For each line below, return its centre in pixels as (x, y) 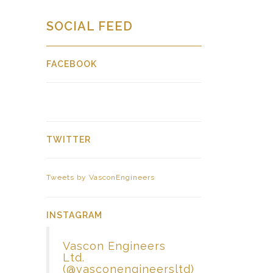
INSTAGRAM (74, 215)
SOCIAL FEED (90, 26)
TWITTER (69, 140)
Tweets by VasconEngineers (101, 177)
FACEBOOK (72, 64)
